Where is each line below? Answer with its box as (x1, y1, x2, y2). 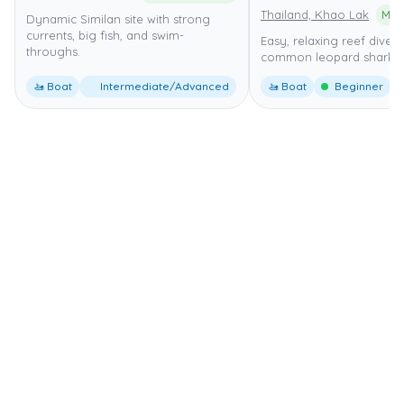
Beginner (332, 78, 383, 93)
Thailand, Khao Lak (261, 6, 369, 22)
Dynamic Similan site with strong (26, 11, 210, 26)
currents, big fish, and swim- (26, 27, 184, 42)
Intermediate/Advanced (97, 78, 229, 93)
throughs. (26, 43, 80, 59)
